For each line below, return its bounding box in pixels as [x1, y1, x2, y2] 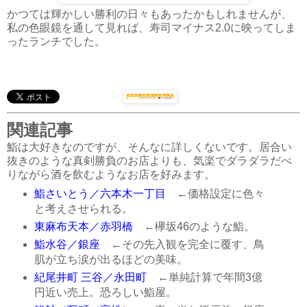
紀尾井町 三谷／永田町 [34, 271, 147, 284]
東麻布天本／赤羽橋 [34, 221, 133, 233]
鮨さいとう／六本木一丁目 [34, 188, 166, 200]
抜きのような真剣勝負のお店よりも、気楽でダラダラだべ [7, 154, 292, 167]
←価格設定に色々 [165, 188, 265, 200]
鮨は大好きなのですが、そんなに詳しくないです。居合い [7, 140, 292, 153]
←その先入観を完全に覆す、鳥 [99, 238, 265, 251]
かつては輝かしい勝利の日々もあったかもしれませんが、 [7, 8, 292, 20]
